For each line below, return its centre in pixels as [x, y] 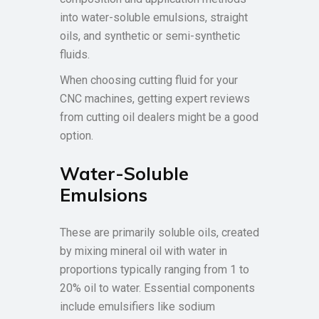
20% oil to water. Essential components [157, 288]
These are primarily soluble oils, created [159, 232]
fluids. [76, 54]
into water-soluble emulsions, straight [154, 17]
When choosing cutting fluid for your [149, 80]
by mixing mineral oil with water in [143, 251]
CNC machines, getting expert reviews [155, 99]
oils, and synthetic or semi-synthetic [150, 36]
